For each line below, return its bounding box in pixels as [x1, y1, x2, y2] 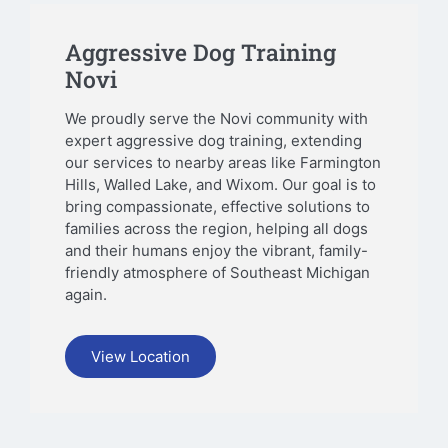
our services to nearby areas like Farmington [65, 152, 381, 172]
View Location [91, 347, 190, 367]
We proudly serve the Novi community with [65, 108, 368, 128]
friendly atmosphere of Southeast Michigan [65, 262, 370, 282]
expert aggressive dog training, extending [65, 130, 362, 150]
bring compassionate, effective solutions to [65, 196, 370, 216]
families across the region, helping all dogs [65, 218, 368, 238]
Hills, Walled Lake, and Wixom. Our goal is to [65, 174, 376, 194]
